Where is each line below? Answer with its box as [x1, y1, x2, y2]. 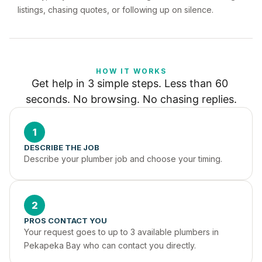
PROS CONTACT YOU [24, 216, 107, 225]
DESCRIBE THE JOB [24, 143, 99, 152]
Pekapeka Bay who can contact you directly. [24, 240, 196, 250]
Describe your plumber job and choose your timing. [24, 154, 222, 164]
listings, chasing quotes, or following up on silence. [18, 5, 213, 15]
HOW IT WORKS [95, 67, 167, 75]
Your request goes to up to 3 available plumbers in [24, 227, 219, 237]
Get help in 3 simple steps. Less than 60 [31, 77, 228, 89]
